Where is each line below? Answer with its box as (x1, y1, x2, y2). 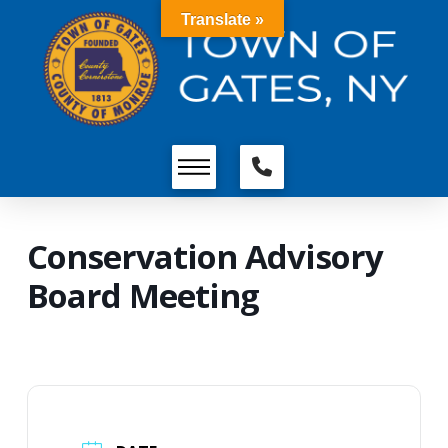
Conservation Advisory (26, 234, 383, 280)
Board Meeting (26, 273, 259, 319)
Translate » (181, 11, 264, 28)
